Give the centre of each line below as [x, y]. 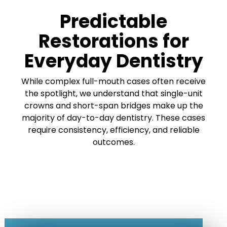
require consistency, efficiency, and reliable [113, 130]
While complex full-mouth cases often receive [113, 81]
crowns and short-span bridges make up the [113, 105]
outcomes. [113, 142]
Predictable [113, 21]
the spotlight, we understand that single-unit [113, 93]
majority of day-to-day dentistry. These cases [113, 118]
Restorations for [113, 41]
